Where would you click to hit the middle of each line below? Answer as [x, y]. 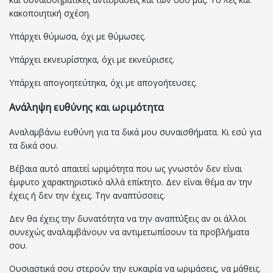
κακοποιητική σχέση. [50, 13]
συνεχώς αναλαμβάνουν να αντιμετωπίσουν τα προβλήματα [129, 232]
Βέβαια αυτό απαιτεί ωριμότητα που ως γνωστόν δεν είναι [126, 169]
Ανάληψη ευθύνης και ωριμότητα [86, 108]
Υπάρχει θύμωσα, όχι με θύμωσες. [77, 37]
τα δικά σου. [34, 146]
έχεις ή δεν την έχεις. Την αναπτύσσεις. [87, 196]
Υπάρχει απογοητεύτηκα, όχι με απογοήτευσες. [103, 83]
